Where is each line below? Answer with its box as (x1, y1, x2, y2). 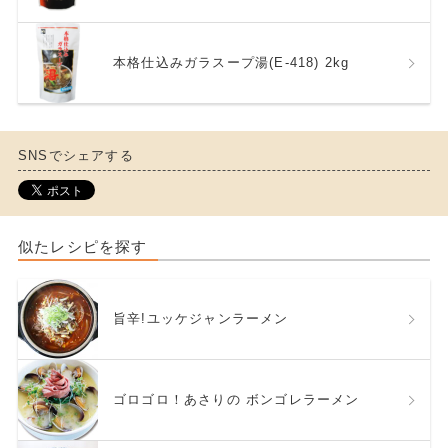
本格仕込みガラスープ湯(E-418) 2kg (113, 55, 350, 71)
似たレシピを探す (17, 237, 148, 255)
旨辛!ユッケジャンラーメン (113, 310, 289, 326)
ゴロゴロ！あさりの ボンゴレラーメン (113, 391, 360, 407)
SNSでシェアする (17, 147, 134, 163)
